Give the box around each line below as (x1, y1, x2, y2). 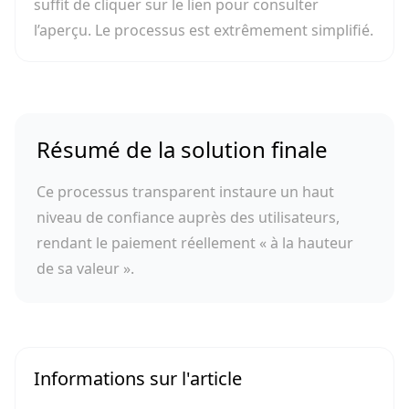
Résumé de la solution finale (37, 134, 328, 164)
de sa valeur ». (37, 258, 134, 278)
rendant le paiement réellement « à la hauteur (37, 233, 353, 253)
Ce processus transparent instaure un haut (37, 182, 334, 202)
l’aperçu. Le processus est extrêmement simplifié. (34, 20, 373, 40)
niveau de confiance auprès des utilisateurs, (37, 207, 340, 227)
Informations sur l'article (34, 366, 242, 391)
